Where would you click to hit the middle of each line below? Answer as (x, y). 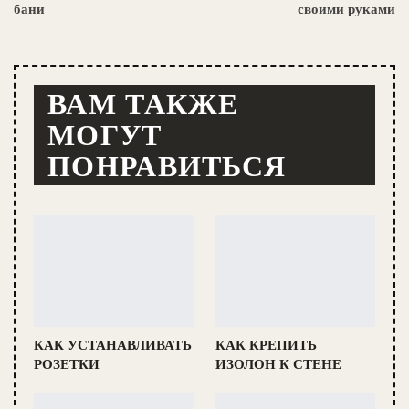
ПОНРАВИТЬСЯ (167, 166)
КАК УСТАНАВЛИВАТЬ (113, 346)
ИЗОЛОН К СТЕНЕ (278, 365)
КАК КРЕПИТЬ (266, 346)
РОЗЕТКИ (67, 365)
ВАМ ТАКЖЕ (143, 104)
